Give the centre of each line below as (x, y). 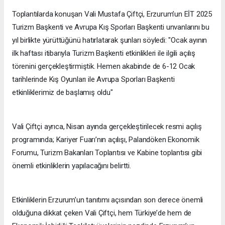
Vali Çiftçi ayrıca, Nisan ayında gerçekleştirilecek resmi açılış (107, 127)
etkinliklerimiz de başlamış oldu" (63, 93)
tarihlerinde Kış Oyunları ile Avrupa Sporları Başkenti (93, 80)
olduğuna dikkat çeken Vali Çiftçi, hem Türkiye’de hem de (102, 213)
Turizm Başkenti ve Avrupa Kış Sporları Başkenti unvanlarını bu (111, 27)
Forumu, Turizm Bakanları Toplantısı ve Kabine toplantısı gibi (107, 153)
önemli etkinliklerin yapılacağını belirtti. (72, 166)
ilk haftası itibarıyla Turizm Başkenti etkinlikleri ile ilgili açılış (104, 53)
